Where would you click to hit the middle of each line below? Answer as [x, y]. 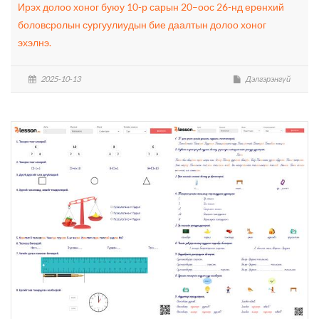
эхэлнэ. [35, 42]
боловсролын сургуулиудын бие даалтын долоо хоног [142, 24]
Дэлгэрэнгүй [267, 78]
